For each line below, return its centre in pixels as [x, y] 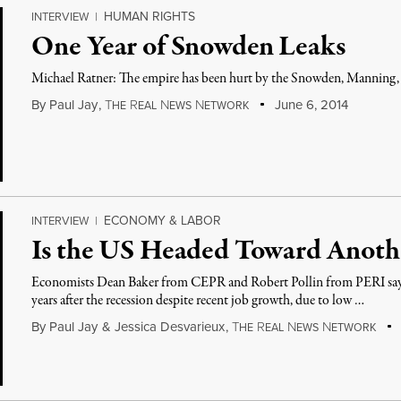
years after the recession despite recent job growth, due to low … [198, 301]
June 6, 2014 [309, 104]
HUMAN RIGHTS [150, 16]
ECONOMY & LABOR [163, 220]
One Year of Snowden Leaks [188, 47]
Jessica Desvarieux [170, 326]
